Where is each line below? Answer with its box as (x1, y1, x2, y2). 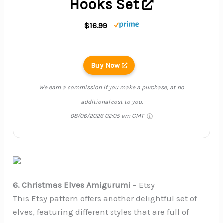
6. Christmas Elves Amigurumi (13, 180, 131, 190)
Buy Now (91, 61, 122, 70)
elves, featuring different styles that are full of (13, 207, 189, 217)
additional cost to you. (80, 98, 143, 106)
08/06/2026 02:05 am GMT (70, 112, 145, 120)
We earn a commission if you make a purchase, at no (39, 84, 184, 91)
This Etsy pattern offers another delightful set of (13, 193, 197, 204)
